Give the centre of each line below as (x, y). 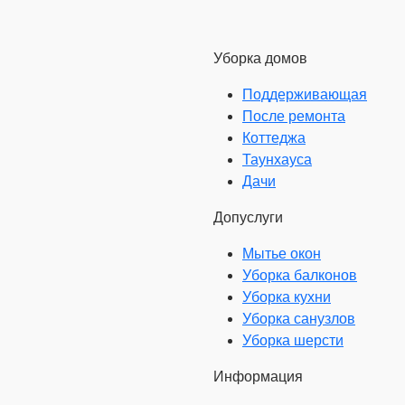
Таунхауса (277, 160)
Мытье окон (282, 254)
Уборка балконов (300, 275)
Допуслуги (248, 217)
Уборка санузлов (299, 319)
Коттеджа (274, 138)
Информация (258, 377)
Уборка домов (260, 58)
